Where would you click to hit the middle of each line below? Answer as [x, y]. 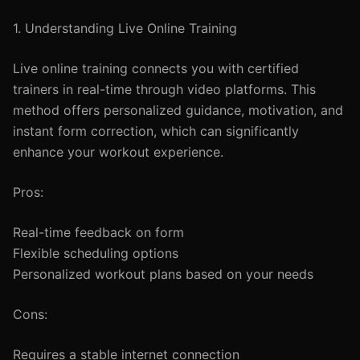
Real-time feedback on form [98, 232]
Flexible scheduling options [96, 253]
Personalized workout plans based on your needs [163, 274]
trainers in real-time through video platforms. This [164, 89]
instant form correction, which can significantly [156, 131]
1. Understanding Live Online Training [125, 28]
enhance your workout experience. [118, 152]
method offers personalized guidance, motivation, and [178, 110]
